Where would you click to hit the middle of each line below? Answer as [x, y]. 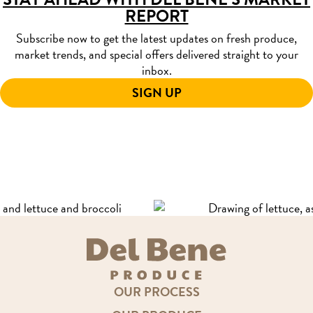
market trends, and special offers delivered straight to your [156, 54]
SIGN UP [156, 93]
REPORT [156, 16]
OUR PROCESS [156, 291]
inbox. [156, 71]
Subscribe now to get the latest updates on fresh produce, [156, 38]
